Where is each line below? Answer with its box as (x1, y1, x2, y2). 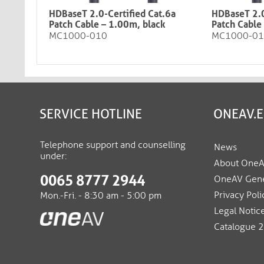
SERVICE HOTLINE (39, 106, 142, 121)
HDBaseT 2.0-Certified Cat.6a (49, 8, 176, 19)
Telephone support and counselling (40, 139, 186, 150)
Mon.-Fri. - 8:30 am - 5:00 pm (40, 190, 161, 201)
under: (40, 150, 67, 161)
